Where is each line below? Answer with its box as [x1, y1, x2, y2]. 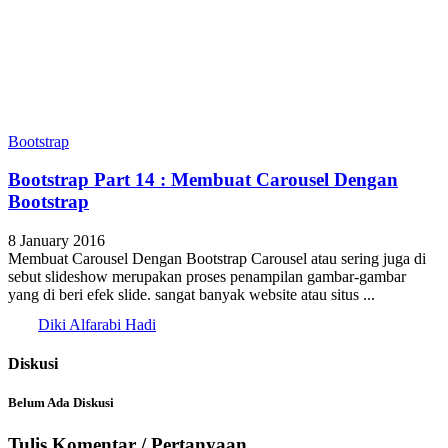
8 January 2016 [8, 232, 105, 250]
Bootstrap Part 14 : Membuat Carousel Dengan [8, 169, 398, 191]
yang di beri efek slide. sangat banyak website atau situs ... [8, 286, 375, 304]
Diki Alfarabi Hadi [38, 316, 156, 334]
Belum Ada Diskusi [8, 395, 114, 411]
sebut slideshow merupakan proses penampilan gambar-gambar [8, 268, 406, 286]
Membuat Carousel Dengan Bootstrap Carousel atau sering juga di [8, 250, 426, 268]
